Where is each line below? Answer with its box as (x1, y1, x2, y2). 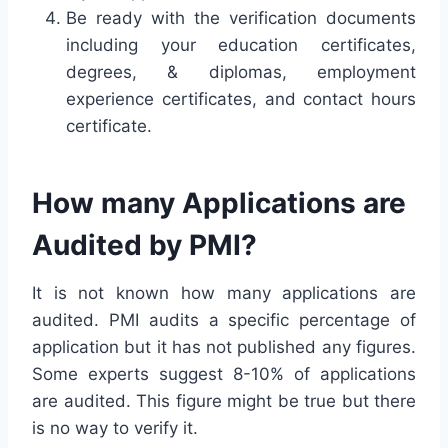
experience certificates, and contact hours (66, 88, 416, 109)
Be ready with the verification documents (66, 7, 416, 28)
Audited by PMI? (32, 227, 257, 262)
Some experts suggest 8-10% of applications (32, 363, 416, 384)
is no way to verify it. (32, 417, 198, 438)
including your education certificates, (66, 34, 416, 55)
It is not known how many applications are (32, 282, 416, 303)
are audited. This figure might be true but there (32, 390, 416, 411)
